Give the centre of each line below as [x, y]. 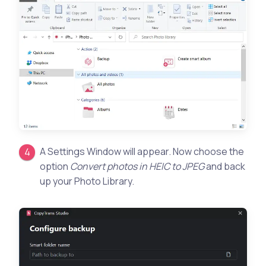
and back [225, 166]
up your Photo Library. [87, 181]
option [55, 166]
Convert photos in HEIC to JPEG [137, 166]
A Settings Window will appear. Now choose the [142, 151]
